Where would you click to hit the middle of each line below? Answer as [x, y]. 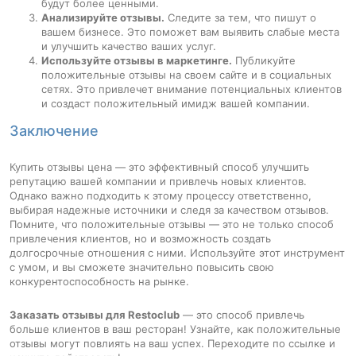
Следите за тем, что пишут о [240, 17]
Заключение [54, 130]
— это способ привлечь [244, 314]
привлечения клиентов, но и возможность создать [140, 238]
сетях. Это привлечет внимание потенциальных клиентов [192, 89]
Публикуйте [264, 60]
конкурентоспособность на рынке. [99, 281]
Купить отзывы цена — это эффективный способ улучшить [159, 166]
